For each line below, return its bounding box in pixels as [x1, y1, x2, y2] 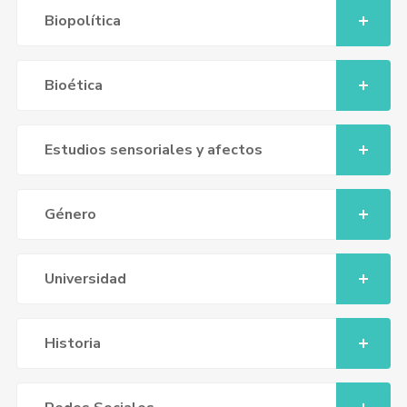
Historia [44, 333, 101, 353]
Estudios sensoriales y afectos [44, 140, 263, 160]
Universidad [44, 269, 126, 289]
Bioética [44, 75, 103, 95]
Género [44, 204, 96, 224]
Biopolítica [44, 11, 121, 31]
